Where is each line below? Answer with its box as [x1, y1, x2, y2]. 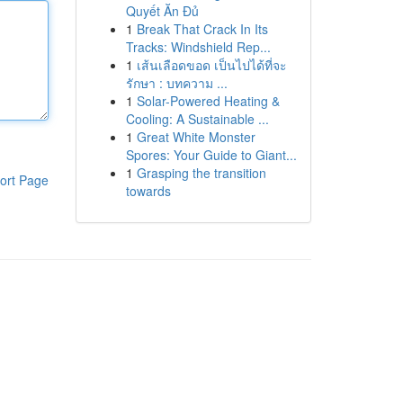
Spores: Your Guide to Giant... [125, 146, 297, 164]
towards [125, 182, 171, 200]
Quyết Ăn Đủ [125, 2, 199, 20]
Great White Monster [136, 128, 255, 146]
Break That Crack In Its [136, 20, 268, 38]
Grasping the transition [136, 164, 266, 182]
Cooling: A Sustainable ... [125, 110, 269, 128]
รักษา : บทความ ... [125, 74, 228, 92]
